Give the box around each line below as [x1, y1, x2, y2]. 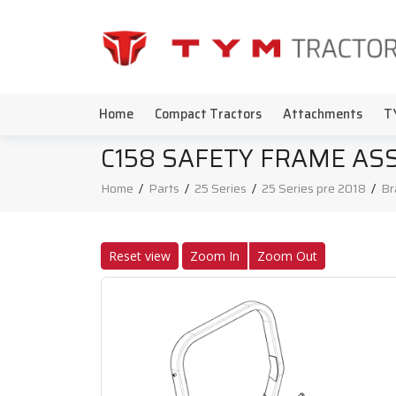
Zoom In [190, 247, 240, 264]
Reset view [109, 247, 171, 264]
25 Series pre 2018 [262, 179, 366, 198]
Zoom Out [257, 247, 317, 264]
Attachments [283, 104, 362, 124]
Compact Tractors [155, 104, 262, 124]
